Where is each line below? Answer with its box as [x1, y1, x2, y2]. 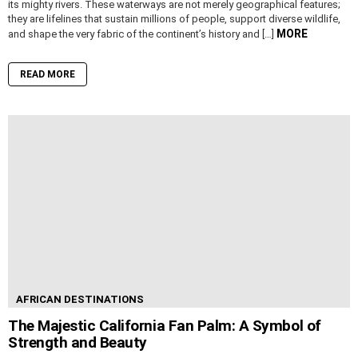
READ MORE [20, 69, 75, 81]
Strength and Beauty [8, 333, 147, 352]
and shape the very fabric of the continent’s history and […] [8, 28, 276, 41]
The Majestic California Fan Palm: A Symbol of [8, 316, 321, 336]
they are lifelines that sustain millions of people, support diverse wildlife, [8, 13, 340, 26]
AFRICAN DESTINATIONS [16, 293, 144, 306]
